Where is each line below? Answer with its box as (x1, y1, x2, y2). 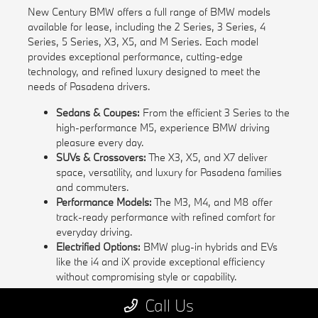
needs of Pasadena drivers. (27, 79, 150, 94)
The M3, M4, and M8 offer (151, 195, 273, 209)
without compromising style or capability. (55, 270, 237, 284)
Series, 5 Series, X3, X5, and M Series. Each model (27, 35, 258, 49)
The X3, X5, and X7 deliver (146, 150, 268, 165)
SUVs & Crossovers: (55, 150, 146, 165)
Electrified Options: (55, 240, 141, 254)
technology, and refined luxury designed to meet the (27, 65, 261, 79)
